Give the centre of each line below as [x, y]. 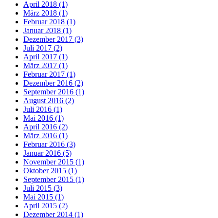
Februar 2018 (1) [49, 22]
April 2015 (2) [45, 206]
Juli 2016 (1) [43, 109]
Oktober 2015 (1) [50, 171]
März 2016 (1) [45, 136]
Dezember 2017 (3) [53, 39]
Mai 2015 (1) [44, 197]
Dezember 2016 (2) [53, 83]
